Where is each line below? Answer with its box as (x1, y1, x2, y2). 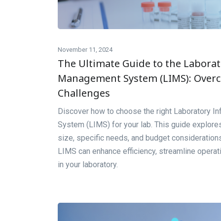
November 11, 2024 (58, 46, 112, 54)
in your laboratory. (58, 160, 118, 170)
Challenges (58, 86, 110, 100)
